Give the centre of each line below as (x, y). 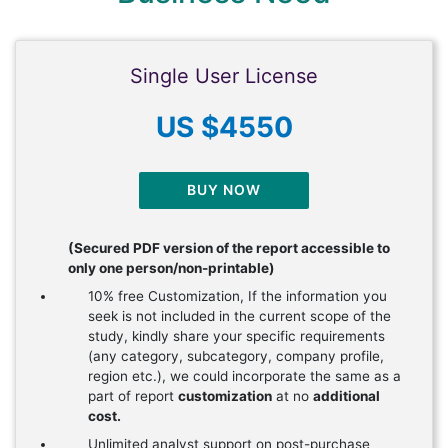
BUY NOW (224, 190)
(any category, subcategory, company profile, (236, 356)
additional (346, 396)
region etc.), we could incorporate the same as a (244, 376)
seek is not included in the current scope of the (239, 316)
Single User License (224, 75)
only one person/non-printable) (171, 268)
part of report (133, 396)
